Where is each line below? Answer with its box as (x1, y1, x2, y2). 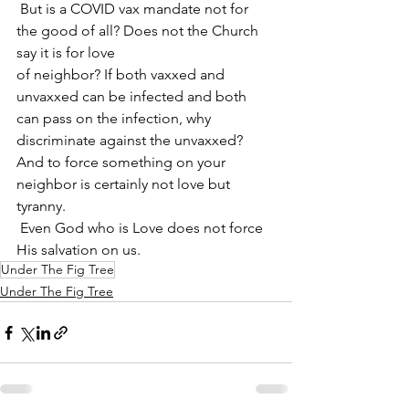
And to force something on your (16, 153, 229, 171)
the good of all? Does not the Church (16, 22, 262, 39)
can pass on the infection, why (16, 110, 215, 127)
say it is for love (16, 44, 115, 61)
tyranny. (16, 197, 69, 215)
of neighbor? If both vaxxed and (16, 66, 228, 83)
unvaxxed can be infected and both (16, 88, 250, 105)
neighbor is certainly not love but (16, 175, 234, 193)
